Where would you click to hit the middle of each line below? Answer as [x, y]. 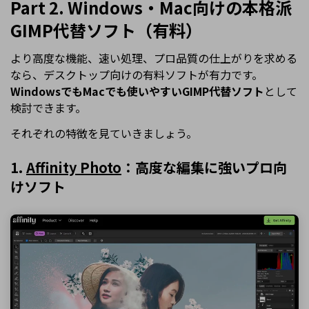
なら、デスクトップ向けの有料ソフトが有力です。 [137, 75]
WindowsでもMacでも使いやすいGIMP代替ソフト [137, 91]
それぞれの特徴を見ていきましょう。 [104, 133]
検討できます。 [48, 108]
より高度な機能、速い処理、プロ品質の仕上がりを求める [154, 58]
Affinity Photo [74, 168]
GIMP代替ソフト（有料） [106, 30]
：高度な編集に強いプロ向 [204, 168]
